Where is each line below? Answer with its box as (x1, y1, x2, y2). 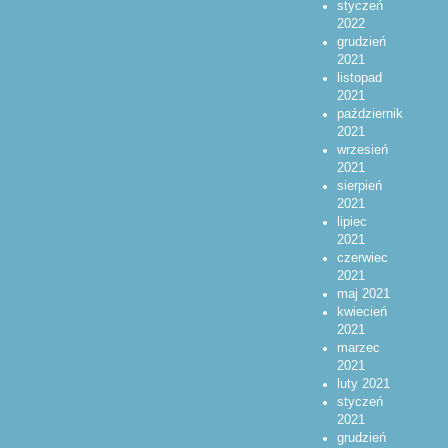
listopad (336, 71, 382, 86)
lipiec (336, 215, 367, 230)
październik (336, 107, 403, 122)
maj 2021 (336, 287, 390, 302)
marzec (336, 341, 380, 356)
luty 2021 (336, 377, 390, 392)
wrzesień (336, 143, 388, 158)
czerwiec (336, 251, 388, 266)
